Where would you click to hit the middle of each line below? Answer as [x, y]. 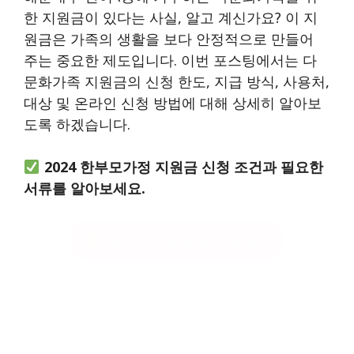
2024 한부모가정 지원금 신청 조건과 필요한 [183, 166]
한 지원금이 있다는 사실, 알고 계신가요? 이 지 [171, 17]
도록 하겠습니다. [77, 124]
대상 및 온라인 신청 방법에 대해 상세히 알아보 [173, 102]
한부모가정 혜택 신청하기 [185, 240]
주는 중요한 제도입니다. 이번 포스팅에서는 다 [170, 60]
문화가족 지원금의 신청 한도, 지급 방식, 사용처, [177, 81]
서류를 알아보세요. [85, 188]
